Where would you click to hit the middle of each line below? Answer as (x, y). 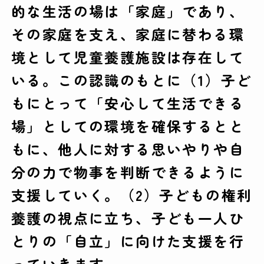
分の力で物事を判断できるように (128, 172)
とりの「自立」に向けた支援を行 (128, 241)
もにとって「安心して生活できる (128, 103)
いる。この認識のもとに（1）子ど (132, 80)
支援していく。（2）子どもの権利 (132, 195)
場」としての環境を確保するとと (128, 126)
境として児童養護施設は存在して (128, 57)
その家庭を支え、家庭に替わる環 (128, 34)
